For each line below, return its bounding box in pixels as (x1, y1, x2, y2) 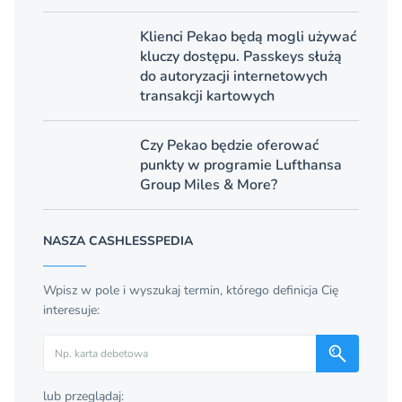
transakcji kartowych (140, 86, 275, 107)
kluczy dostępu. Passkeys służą (140, 47, 342, 67)
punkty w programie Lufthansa (140, 155, 342, 176)
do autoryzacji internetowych (140, 66, 328, 87)
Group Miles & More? (140, 175, 277, 196)
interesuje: (43, 301, 100, 319)
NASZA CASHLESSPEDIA (43, 232, 193, 250)
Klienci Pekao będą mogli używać (140, 27, 356, 48)
